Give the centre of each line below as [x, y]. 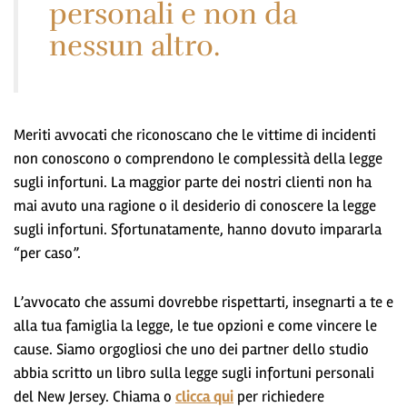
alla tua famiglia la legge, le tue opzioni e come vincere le [195, 325]
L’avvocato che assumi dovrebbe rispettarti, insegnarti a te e [203, 302]
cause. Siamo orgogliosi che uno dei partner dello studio [191, 349]
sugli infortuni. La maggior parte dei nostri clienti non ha [193, 182]
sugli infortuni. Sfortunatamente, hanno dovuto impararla [198, 229]
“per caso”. [47, 253]
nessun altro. [134, 45]
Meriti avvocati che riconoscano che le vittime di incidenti [195, 134]
